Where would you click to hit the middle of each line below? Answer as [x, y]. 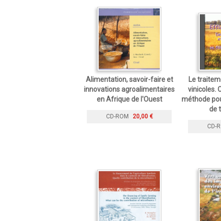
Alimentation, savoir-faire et [129, 79]
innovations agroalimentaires [129, 89]
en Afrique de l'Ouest [129, 99]
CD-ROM [117, 117]
